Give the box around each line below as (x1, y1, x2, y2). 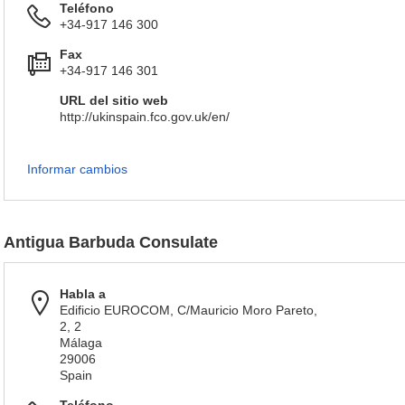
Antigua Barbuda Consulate (4, 233, 218, 251)
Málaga (60, 335, 102, 350)
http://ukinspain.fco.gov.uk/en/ (60, 109, 230, 124)
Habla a (60, 287, 106, 301)
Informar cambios (27, 162, 127, 176)
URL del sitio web (60, 93, 168, 108)
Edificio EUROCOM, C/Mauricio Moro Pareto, (60, 303, 317, 317)
